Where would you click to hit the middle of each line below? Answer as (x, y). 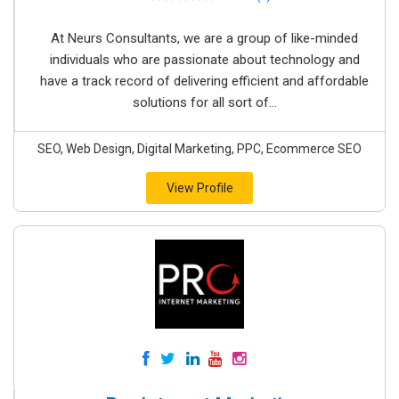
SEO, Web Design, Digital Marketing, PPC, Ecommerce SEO (199, 149)
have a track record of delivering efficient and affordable (204, 81)
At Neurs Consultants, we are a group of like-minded (204, 39)
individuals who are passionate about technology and (204, 60)
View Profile (199, 188)
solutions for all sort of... (204, 103)
